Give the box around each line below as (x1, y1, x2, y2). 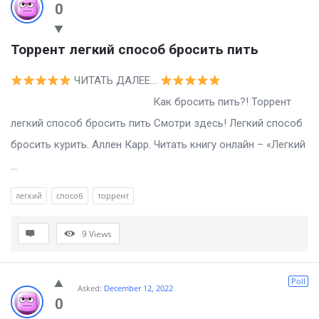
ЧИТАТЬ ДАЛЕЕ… (71, 74, 160, 88)
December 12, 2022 (104, 283, 173, 294)
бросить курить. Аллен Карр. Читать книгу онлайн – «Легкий (11, 138, 305, 152)
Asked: (78, 283, 102, 294)
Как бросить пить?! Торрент (11, 95, 291, 109)
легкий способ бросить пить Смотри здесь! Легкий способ (11, 117, 303, 130)
